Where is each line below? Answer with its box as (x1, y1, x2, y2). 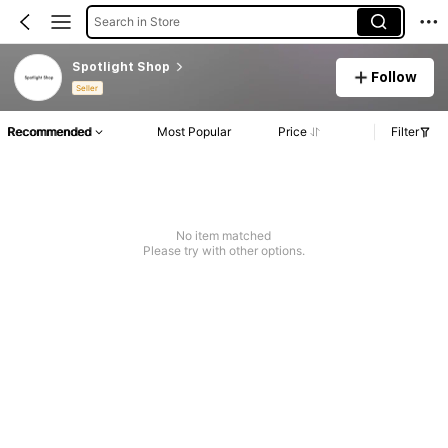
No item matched (176, 228, 272, 244)
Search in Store (93, 13, 180, 29)
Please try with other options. (142, 243, 305, 259)
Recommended (7, 124, 91, 140)
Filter (391, 124, 419, 140)
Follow (371, 68, 418, 85)
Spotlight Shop (71, 59, 170, 74)
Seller (76, 83, 99, 94)
